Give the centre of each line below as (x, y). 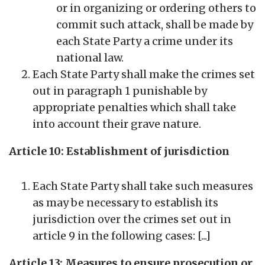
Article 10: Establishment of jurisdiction (119, 151)
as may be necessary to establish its (125, 202)
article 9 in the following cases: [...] (122, 235)
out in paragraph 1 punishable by (120, 91)
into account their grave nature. (117, 124)
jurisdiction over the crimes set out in (132, 219)
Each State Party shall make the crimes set (144, 74)
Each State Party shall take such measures (143, 186)
